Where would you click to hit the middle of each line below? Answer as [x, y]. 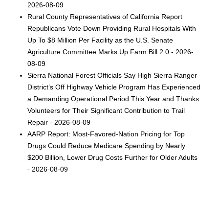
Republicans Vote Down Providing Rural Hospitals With [112, 28]
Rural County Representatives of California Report [105, 16]
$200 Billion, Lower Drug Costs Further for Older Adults [113, 157]
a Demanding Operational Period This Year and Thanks [113, 99]
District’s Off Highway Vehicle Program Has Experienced [114, 87]
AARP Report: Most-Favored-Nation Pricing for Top [106, 134]
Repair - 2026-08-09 [59, 122]
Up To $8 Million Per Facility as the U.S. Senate [100, 40]
